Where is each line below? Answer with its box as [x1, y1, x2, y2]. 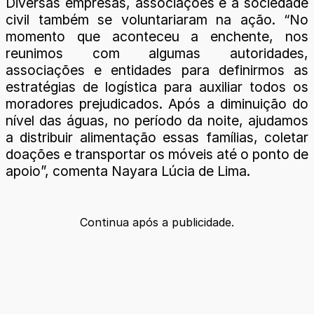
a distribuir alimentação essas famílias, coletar [6, 129, 308, 146]
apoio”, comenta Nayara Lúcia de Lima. [6, 163, 250, 180]
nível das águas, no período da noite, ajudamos [6, 112, 308, 130]
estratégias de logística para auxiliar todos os [6, 78, 308, 96]
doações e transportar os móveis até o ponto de [6, 146, 308, 163]
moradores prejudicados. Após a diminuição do [6, 95, 308, 113]
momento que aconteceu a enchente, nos [6, 28, 308, 46]
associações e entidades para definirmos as [6, 62, 308, 79]
